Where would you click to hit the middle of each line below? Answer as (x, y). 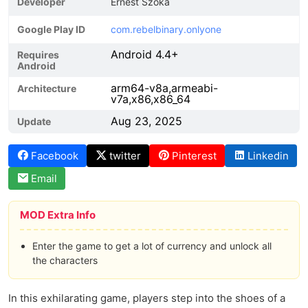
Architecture (47, 88)
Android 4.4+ (145, 54)
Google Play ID (51, 29)
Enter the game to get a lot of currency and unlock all (152, 246)
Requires (38, 55)
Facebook (55, 156)
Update (34, 121)
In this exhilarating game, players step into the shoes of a (147, 298)
